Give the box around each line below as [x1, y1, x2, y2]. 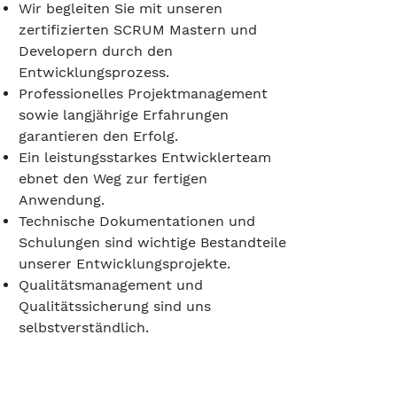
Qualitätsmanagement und [19, 276, 203, 293]
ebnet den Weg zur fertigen [19, 170, 207, 187]
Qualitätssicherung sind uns [19, 298, 211, 315]
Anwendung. [19, 191, 105, 208]
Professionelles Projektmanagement [19, 85, 268, 102]
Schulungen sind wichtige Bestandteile [19, 234, 286, 251]
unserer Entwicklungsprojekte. [19, 255, 230, 272]
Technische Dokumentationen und [19, 213, 255, 230]
